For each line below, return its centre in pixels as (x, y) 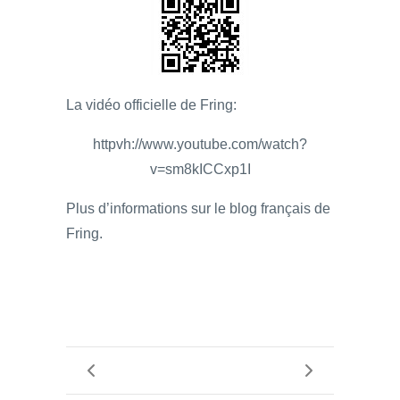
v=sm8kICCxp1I (200, 169)
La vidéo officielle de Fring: (151, 104)
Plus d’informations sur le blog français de (198, 208)
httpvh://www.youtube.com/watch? (200, 144)
